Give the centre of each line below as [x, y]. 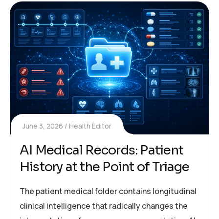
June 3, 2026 [43, 126]
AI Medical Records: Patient [101, 151]
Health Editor [90, 126]
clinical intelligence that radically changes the [104, 206]
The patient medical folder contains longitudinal [108, 191]
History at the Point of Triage [105, 167]
